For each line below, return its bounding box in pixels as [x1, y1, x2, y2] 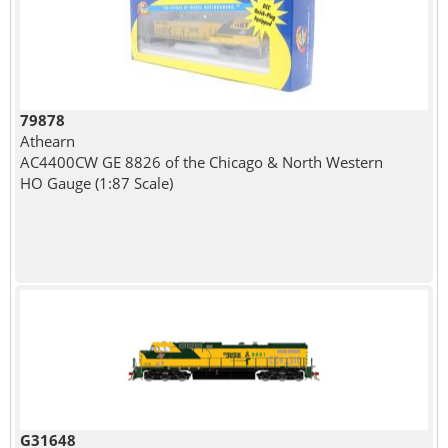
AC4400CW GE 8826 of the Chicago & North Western [19, 151, 383, 172]
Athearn [19, 130, 75, 151]
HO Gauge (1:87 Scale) [19, 172, 173, 193]
